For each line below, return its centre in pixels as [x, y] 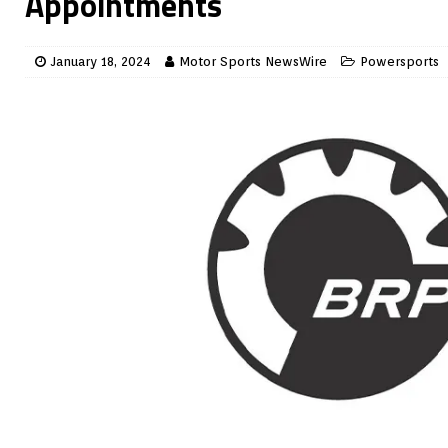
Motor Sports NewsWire [253, 61]
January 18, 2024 [101, 61]
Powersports [399, 61]
